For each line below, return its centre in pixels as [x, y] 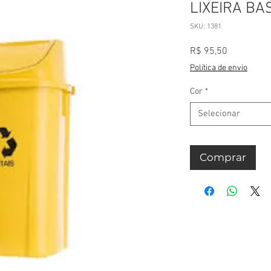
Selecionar [219, 114]
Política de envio [219, 68]
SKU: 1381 [206, 27]
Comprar [223, 157]
